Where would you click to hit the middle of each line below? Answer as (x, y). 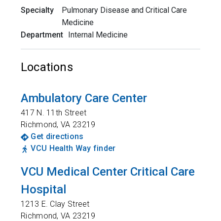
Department (42, 35)
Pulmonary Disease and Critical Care (125, 10)
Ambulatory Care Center (84, 98)
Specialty (37, 10)
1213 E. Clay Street (55, 204)
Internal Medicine (98, 35)
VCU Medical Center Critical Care (108, 172)
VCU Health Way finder (73, 148)
